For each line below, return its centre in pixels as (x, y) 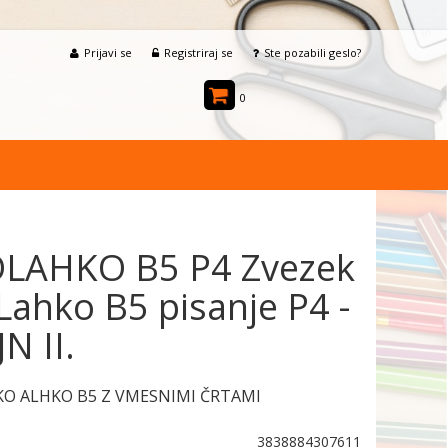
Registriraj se (198, 52)
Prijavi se (108, 52)
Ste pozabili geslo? (312, 52)
